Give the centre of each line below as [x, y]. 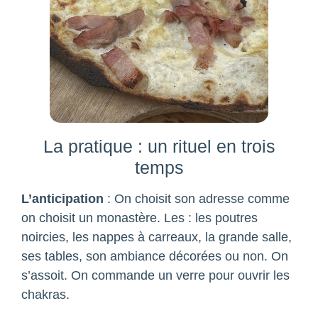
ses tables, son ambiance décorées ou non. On [155, 257]
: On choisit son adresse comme [197, 199]
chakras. [45, 295]
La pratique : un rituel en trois [159, 147]
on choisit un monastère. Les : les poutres [139, 218]
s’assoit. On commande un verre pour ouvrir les [155, 276]
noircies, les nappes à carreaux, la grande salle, [157, 237]
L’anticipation [62, 199]
